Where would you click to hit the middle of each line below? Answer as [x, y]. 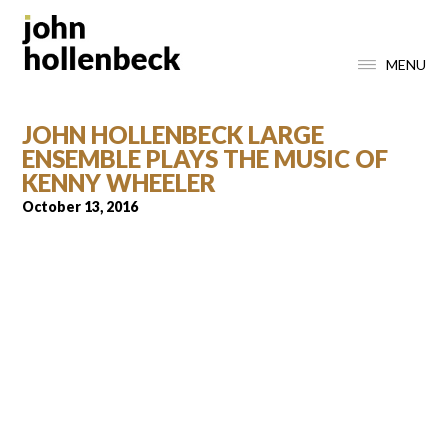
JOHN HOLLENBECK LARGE [173, 134]
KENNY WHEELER [119, 182]
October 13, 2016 [80, 206]
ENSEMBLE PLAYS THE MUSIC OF [205, 158]
